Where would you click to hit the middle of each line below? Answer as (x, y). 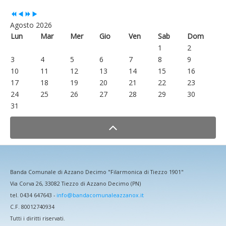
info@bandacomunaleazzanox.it (100, 195)
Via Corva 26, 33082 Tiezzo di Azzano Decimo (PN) (75, 184)
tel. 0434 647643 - (33, 195)
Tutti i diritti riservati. (38, 219)
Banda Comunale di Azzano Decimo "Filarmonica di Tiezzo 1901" (97, 172)
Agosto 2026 (31, 25)
